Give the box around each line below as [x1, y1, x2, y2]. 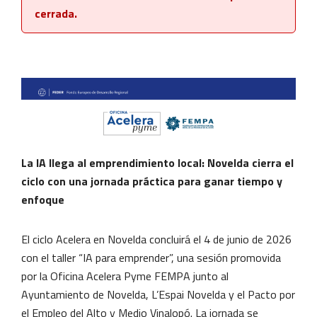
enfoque [21, 190, 64, 208]
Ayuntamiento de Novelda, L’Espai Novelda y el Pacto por [21, 285, 295, 303]
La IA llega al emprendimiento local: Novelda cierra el [21, 154, 294, 171]
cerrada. [35, 4, 77, 22]
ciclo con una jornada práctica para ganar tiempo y [21, 172, 282, 190]
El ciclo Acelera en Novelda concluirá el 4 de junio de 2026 [21, 230, 292, 248]
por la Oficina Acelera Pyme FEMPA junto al [21, 267, 229, 284]
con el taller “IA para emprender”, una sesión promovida [21, 248, 281, 266]
